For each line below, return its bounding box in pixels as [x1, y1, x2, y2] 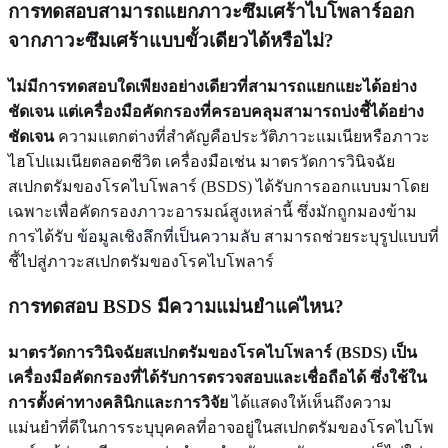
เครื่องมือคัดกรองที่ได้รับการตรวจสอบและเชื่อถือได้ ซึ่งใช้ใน [8, 369, 427, 387]
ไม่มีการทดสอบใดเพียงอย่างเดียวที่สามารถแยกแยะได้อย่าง [8, 77, 417, 95]
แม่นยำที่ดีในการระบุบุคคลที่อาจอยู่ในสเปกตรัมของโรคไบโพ [8, 419, 434, 437]
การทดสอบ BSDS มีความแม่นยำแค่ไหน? [8, 296, 344, 318]
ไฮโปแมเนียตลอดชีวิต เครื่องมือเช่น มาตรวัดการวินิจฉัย [8, 152, 395, 170]
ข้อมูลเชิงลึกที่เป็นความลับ [77, 227, 260, 245]
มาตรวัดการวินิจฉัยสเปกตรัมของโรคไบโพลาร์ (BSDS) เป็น [8, 344, 417, 362]
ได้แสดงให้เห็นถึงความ [228, 394, 392, 412]
